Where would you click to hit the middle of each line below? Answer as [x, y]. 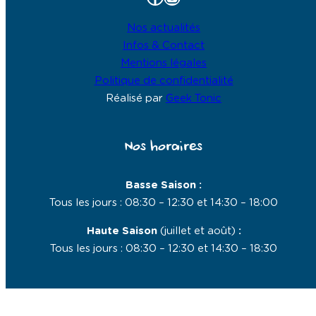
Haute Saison [123, 231]
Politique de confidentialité [164, 81]
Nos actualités [164, 28]
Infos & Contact [164, 46]
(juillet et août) [197, 231]
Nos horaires [164, 147]
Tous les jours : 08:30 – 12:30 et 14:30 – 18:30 [164, 248]
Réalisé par [136, 99]
